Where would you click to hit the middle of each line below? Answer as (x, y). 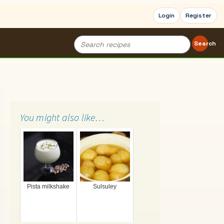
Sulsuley (105, 186)
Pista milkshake (48, 186)
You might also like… (62, 117)
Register (198, 15)
